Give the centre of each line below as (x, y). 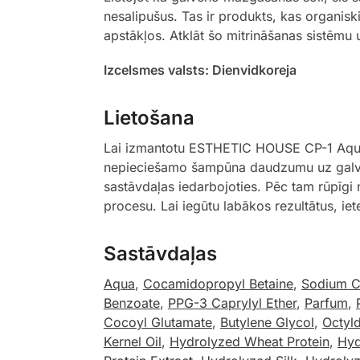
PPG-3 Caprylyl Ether (232, 303)
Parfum (326, 303)
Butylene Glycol (267, 323)
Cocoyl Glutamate (157, 323)
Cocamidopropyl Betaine (218, 284)
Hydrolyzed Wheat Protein (249, 342)
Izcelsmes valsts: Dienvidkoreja (200, 70)
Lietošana (149, 118)
